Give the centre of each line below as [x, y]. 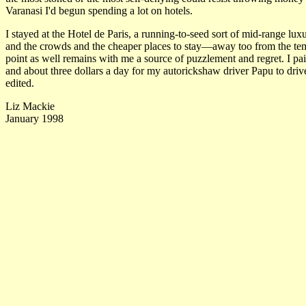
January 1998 [34, 119]
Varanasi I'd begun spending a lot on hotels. [99, 11]
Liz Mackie [30, 106]
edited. [20, 83]
